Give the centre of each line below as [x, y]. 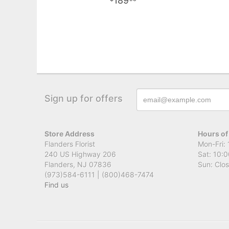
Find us [56, 185]
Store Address [70, 133]
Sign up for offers [84, 98]
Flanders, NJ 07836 [78, 164]
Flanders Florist [70, 144]
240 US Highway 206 [80, 154]
